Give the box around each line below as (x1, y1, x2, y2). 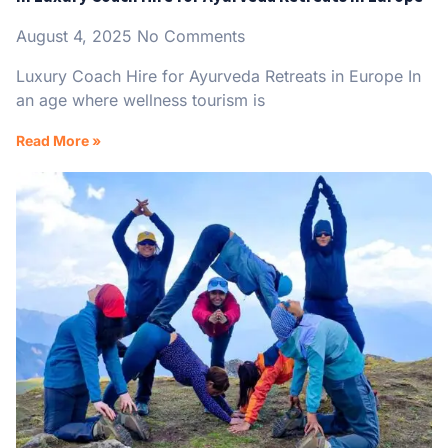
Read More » (16, 132, 101, 150)
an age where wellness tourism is (16, 90, 265, 111)
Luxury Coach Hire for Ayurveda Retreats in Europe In (16, 66, 421, 87)
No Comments (137, 26, 245, 47)
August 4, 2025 (16, 26, 137, 47)
